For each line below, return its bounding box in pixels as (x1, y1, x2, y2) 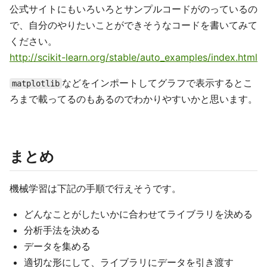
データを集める (24, 240, 91, 253)
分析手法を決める (24, 224, 100, 237)
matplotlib (12, 79, 60, 89)
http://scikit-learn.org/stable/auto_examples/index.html (10, 51, 257, 64)
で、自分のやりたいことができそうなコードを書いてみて (10, 19, 257, 32)
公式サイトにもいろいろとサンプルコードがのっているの (10, 3, 257, 15)
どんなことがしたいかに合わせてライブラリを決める (24, 208, 253, 221)
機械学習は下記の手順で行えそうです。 (10, 182, 181, 195)
